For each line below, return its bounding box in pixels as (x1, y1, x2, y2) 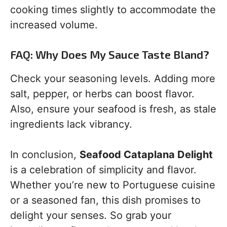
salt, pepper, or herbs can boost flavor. (10, 88, 195, 100)
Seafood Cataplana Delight (80, 148, 213, 161)
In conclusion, (10, 148, 80, 161)
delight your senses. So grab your (10, 209, 171, 222)
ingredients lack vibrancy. (10, 118, 132, 131)
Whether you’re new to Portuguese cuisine (10, 179, 215, 192)
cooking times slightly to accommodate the (10, 4, 216, 16)
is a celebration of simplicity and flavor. (10, 164, 197, 176)
